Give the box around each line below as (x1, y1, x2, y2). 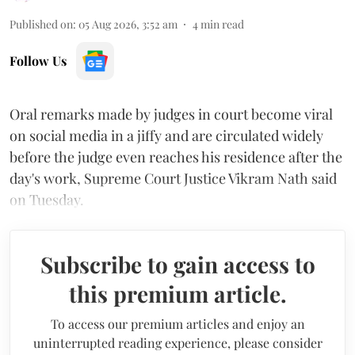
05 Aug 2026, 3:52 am (78, 17, 177, 32)
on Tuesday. (10, 190, 84, 210)
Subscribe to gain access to (40, 250, 315, 280)
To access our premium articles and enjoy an (50, 315, 305, 333)
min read (200, 17, 244, 32)
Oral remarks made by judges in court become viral (10, 105, 333, 124)
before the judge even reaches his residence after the (10, 147, 342, 167)
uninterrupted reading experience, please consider (32, 334, 323, 352)
